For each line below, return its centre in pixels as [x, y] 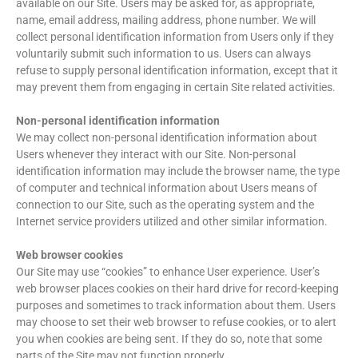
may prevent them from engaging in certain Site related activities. [176, 87]
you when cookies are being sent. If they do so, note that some [169, 338]
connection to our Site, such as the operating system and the [165, 204]
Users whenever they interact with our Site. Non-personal [156, 154]
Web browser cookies [70, 255]
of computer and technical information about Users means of [167, 187]
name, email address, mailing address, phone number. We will [166, 20]
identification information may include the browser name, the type [178, 171]
